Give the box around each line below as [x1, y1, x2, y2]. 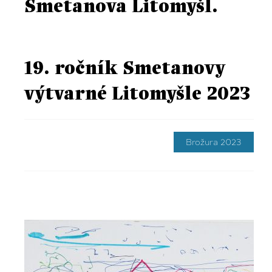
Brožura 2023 [186, 136, 242, 148]
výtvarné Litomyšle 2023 [24, 81, 250, 108]
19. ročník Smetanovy [24, 55, 225, 83]
